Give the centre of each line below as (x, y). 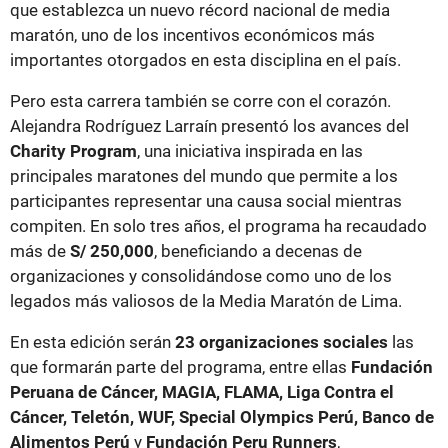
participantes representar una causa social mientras (206, 201)
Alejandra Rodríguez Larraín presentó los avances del (209, 126)
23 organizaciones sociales (281, 342)
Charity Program (73, 151)
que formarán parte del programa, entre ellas (180, 367)
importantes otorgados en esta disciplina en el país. (205, 60)
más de (40, 251)
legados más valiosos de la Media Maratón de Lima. (206, 301)
